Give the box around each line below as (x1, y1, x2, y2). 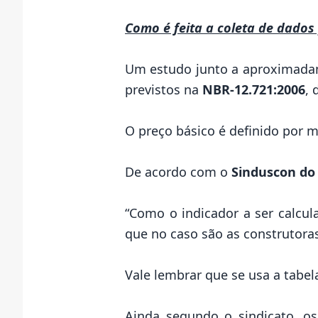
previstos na (125, 80, 202, 98)
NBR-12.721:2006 (202, 80, 305, 98)
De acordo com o (125, 163, 231, 180)
